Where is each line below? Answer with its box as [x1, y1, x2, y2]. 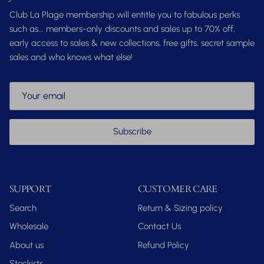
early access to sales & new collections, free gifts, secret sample [9, 38, 255, 49]
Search [9, 202, 37, 213]
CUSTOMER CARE [138, 182, 217, 196]
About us [9, 239, 44, 250]
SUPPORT [9, 182, 52, 196]
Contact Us [138, 221, 181, 232]
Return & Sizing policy [138, 202, 223, 213]
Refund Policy [138, 239, 189, 250]
